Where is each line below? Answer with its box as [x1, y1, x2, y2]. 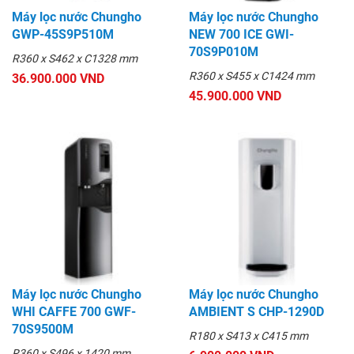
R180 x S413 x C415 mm [189, 330, 308, 343]
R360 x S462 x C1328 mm [12, 52, 137, 66]
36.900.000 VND [12, 71, 104, 87]
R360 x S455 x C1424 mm [189, 70, 314, 83]
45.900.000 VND [189, 88, 281, 104]
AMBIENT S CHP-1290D [189, 304, 324, 320]
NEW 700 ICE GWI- [189, 27, 294, 43]
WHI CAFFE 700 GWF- [12, 304, 136, 320]
